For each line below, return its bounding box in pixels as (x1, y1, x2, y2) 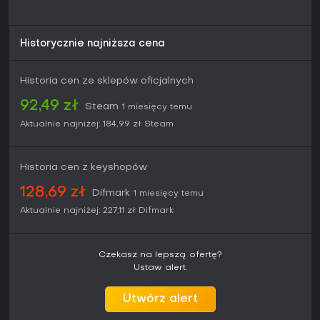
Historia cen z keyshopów (20, 163, 147, 173)
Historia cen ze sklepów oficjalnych (20, 76, 194, 86)
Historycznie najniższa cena (20, 39, 165, 49)
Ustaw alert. (134, 264, 187, 273)
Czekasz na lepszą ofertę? (99, 251, 222, 260)
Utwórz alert (123, 294, 198, 306)
